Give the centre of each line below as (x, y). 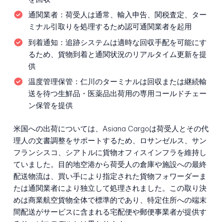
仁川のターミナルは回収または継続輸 (143, 82)
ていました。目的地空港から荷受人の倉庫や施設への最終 (110, 165)
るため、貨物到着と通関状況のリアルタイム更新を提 (117, 54)
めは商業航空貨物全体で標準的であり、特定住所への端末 (110, 200)
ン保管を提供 (50, 106)
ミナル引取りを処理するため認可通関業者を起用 (110, 27)
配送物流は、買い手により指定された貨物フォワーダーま (110, 176)
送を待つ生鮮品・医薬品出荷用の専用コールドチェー (117, 94)
